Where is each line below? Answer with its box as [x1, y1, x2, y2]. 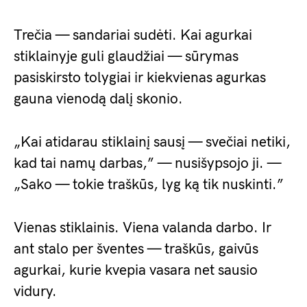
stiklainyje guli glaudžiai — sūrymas [14, 48, 238, 65]
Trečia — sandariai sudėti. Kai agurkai [14, 27, 252, 44]
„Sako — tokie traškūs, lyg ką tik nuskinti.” [14, 176, 284, 193]
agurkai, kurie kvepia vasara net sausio [14, 262, 258, 279]
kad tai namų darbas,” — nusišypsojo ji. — [14, 155, 281, 172]
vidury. [14, 283, 57, 300]
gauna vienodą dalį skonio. [14, 90, 183, 108]
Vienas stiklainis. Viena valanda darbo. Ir [14, 219, 271, 236]
